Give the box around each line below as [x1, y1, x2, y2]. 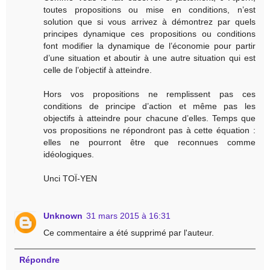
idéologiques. [43, 149, 95, 159]
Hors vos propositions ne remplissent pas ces [43, 89, 256, 99]
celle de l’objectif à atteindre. [43, 64, 152, 75]
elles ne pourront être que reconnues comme [43, 137, 256, 147]
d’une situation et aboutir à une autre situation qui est [43, 52, 256, 63]
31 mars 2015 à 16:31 [86, 210, 171, 221]
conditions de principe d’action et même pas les [43, 101, 256, 111]
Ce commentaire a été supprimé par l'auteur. [43, 227, 215, 237]
